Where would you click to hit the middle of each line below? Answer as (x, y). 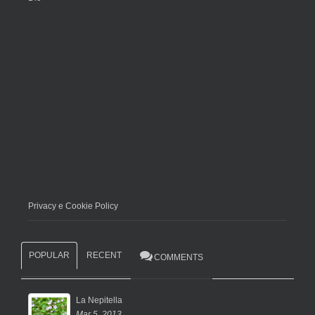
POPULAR (49, 256)
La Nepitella (99, 301)
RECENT (104, 256)
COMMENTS (179, 258)
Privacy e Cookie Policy (73, 206)
